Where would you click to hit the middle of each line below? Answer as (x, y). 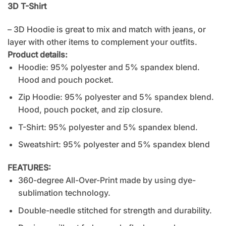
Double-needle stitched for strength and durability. (115, 210)
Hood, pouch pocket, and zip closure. (90, 110)
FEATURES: (29, 168)
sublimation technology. (64, 193)
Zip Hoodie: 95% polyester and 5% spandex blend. (116, 97)
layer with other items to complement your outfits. (102, 42)
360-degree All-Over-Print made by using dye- (107, 180)
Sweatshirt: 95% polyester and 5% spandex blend (114, 145)
